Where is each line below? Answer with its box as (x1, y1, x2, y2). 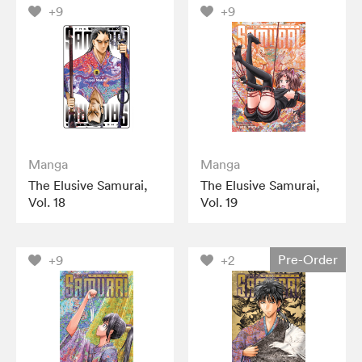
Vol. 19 (200, 193, 238, 210)
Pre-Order (277, 250, 338, 267)
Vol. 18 (28, 193, 65, 210)
